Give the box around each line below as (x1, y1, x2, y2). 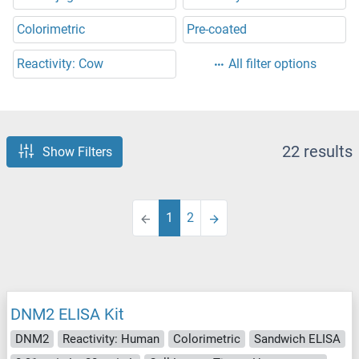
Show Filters (42, 143, 112, 159)
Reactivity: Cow (17, 56, 103, 72)
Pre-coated (187, 22, 247, 38)
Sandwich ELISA (254, 331, 341, 346)
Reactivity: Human (63, 331, 159, 346)
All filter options (228, 56, 317, 72)
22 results (282, 142, 353, 162)
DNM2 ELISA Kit (10, 304, 124, 324)
